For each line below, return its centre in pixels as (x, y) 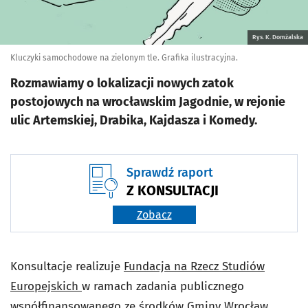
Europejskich (46, 286)
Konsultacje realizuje (67, 266)
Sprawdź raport (170, 173)
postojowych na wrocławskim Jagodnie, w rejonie (148, 102)
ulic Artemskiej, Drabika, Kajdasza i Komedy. (134, 120)
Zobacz (154, 215)
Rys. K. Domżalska (278, 37)
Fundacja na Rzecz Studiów (194, 266)
